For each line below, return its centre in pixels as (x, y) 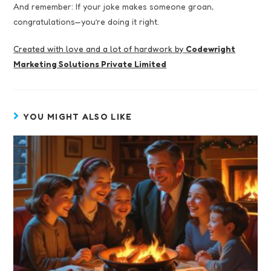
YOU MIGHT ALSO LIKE (78, 117)
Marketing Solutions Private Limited (90, 64)
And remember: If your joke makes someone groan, (114, 7)
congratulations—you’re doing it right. (87, 22)
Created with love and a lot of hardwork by (100, 49)
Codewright (211, 49)
